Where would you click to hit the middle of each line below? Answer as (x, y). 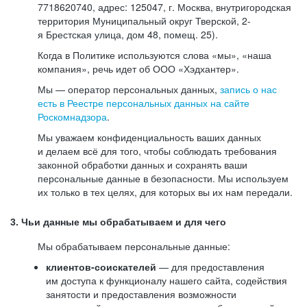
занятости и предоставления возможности (141, 294)
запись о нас (248, 89)
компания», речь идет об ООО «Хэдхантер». (138, 69)
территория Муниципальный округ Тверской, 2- (144, 21)
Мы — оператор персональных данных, (129, 89)
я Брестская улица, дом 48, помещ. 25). (128, 34)
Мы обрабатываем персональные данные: (134, 246)
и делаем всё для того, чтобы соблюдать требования (157, 151)
